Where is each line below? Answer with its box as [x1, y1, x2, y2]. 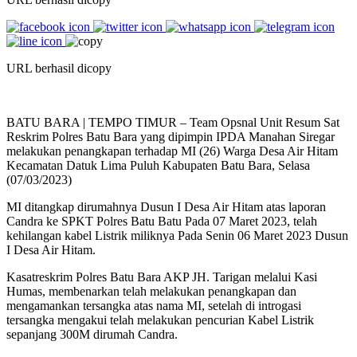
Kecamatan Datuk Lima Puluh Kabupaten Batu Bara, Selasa [6, 158, 310, 172]
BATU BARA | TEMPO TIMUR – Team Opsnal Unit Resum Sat [6, 115, 339, 129]
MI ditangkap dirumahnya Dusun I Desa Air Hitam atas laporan [6, 199, 326, 214]
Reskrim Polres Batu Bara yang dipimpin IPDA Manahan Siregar [6, 129, 335, 143]
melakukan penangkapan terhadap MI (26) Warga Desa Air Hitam [6, 143, 338, 158]
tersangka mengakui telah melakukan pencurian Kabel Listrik [6, 312, 314, 327]
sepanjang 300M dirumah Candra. [6, 327, 178, 341]
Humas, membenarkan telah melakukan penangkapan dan [6, 284, 296, 298]
